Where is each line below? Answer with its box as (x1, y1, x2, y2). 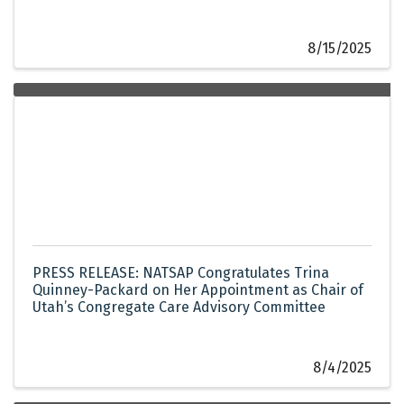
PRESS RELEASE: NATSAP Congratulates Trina (32, 264, 329, 282)
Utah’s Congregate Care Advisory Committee (32, 298, 326, 317)
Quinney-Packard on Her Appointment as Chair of (32, 281, 363, 299)
